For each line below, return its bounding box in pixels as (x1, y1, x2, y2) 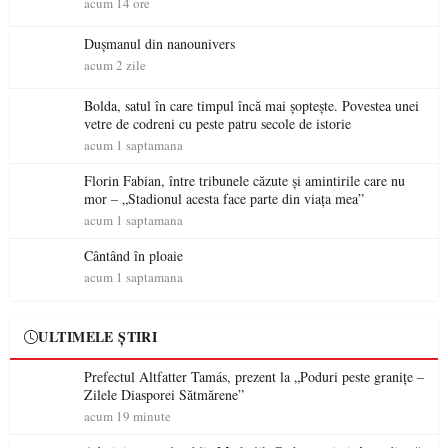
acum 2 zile (84, 56, 146, 74)
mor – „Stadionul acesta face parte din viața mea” (84, 189, 364, 208)
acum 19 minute (84, 407, 171, 425)
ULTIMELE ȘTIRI (38, 326, 158, 347)
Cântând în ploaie (84, 246, 183, 265)
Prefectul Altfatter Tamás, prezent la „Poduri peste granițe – (84, 367, 424, 386)
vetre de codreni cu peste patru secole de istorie (84, 114, 351, 133)
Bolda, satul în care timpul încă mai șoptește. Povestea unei (84, 96, 419, 115)
